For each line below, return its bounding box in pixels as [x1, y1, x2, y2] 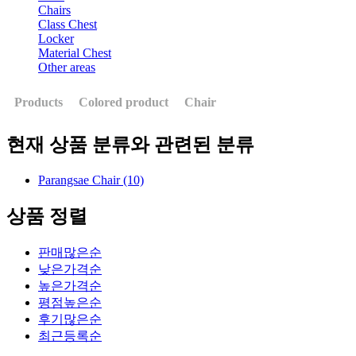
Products [14, 95, 63, 109]
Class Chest [38, 17, 97, 31]
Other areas [38, 60, 95, 74]
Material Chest [38, 45, 111, 60]
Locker [38, 31, 74, 45]
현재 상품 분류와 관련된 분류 [6, 133, 254, 155]
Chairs [38, 2, 71, 17]
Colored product [79, 95, 168, 109]
